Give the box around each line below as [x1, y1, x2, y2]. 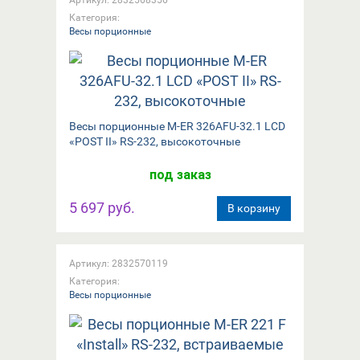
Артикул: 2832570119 [69, 257, 168, 269]
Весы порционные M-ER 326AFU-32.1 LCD [69, 119, 285, 133]
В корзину [227, 201, 280, 215]
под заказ [149, 166, 211, 182]
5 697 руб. [69, 198, 135, 216]
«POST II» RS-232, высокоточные [69, 134, 240, 148]
